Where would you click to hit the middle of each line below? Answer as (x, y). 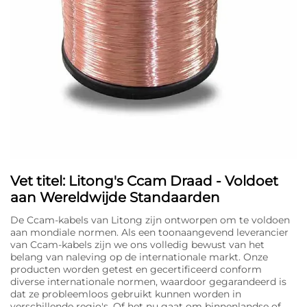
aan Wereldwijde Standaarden (115, 197)
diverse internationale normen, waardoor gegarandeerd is (148, 281)
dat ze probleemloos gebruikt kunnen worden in (126, 294)
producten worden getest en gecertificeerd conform (136, 269)
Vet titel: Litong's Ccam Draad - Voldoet (144, 181)
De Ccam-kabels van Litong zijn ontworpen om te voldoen (150, 220)
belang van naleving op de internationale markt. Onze (139, 257)
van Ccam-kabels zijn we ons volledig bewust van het (137, 244)
